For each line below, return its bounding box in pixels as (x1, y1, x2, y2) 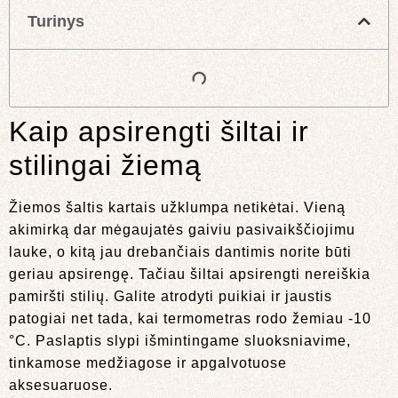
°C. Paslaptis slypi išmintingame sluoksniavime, (9, 332, 351, 348)
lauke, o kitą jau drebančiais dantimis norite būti (9, 243, 352, 259)
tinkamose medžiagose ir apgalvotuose (9, 354, 287, 370)
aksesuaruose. (9, 377, 113, 393)
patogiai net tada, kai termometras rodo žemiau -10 (9, 310, 371, 326)
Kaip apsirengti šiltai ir (9, 115, 309, 147)
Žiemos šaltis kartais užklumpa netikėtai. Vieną (9, 199, 346, 215)
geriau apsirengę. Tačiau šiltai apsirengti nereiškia (9, 266, 370, 282)
